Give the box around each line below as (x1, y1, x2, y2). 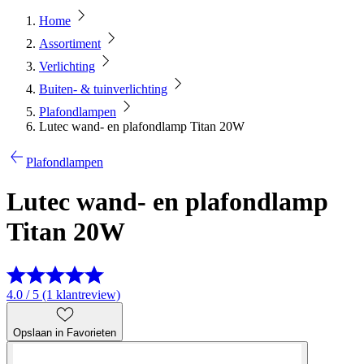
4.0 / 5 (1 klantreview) (6, 287, 120, 301)
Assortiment (39, 37, 101, 50)
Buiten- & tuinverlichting (39, 82, 167, 96)
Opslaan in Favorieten (13, 326, 116, 339)
